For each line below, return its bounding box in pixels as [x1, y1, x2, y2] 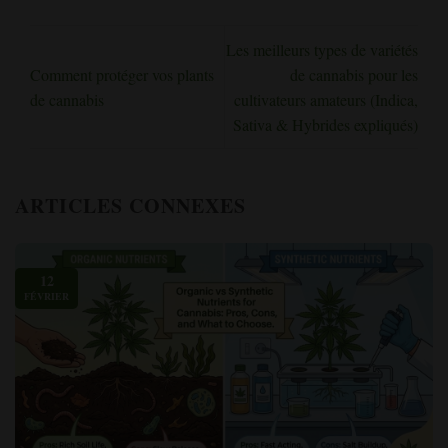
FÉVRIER [24, 289, 69, 304]
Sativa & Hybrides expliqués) [233, 113, 418, 135]
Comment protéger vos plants [30, 63, 214, 85]
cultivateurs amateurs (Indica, [234, 88, 418, 110]
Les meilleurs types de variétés [226, 38, 418, 60]
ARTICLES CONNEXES [15, 190, 246, 220]
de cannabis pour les [290, 63, 418, 85]
